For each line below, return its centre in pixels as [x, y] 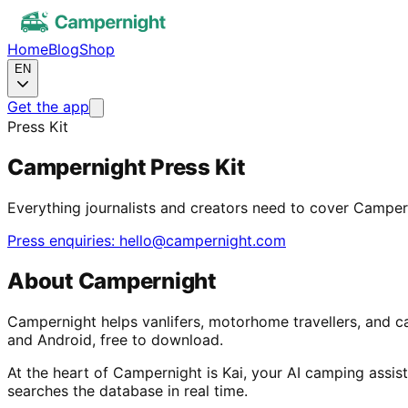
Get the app [48, 107]
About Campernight [112, 280]
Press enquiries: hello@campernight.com [147, 240]
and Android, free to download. [115, 339]
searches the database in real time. [127, 390]
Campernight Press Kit [127, 167]
